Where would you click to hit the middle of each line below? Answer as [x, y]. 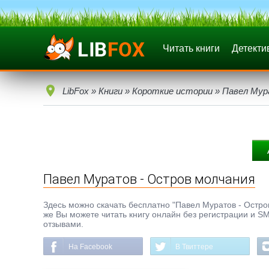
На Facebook [90, 247]
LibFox [76, 91]
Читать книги [191, 48]
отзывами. [63, 224]
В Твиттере [194, 247]
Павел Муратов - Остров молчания [149, 179]
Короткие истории [172, 91]
